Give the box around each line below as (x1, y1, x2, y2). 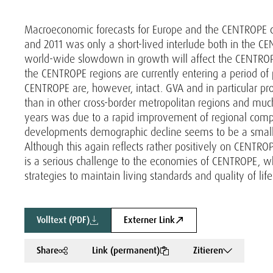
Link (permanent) (92, 244, 160, 257)
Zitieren (193, 244, 223, 257)
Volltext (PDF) (37, 214, 90, 226)
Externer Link (124, 214, 175, 226)
